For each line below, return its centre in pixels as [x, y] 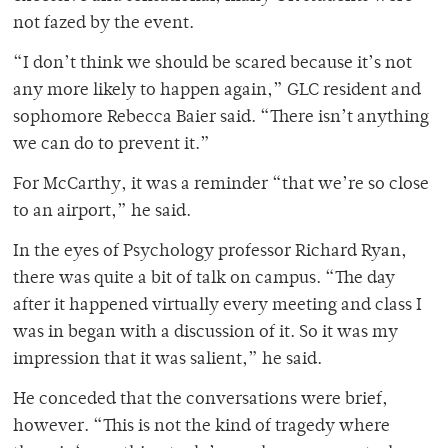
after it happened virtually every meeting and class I [217, 306]
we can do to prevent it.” [111, 145]
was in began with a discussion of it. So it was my [205, 333]
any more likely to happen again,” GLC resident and [217, 91]
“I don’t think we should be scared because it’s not [212, 64]
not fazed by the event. [103, 24]
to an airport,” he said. [102, 212]
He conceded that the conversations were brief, [200, 400]
